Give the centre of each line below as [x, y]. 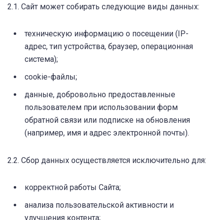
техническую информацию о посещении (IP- [107, 33]
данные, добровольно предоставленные [100, 94]
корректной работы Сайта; [73, 188]
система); [41, 59]
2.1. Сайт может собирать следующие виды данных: [103, 6]
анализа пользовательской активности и [99, 205]
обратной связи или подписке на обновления [107, 120]
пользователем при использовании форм [101, 107]
